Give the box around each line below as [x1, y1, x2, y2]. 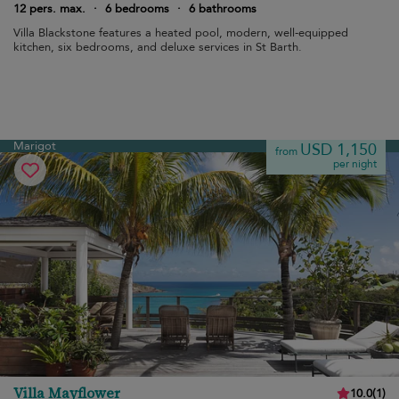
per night [333, 157, 377, 171]
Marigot [13, 138, 56, 154]
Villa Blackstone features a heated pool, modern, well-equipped [13, 25, 348, 41]
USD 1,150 [300, 139, 377, 161]
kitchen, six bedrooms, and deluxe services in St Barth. [13, 39, 302, 55]
